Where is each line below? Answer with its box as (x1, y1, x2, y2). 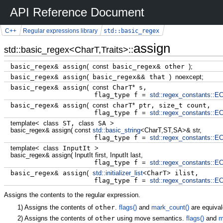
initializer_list (105, 169, 143, 177)
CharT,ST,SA (144, 126, 182, 134)
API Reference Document (10, 5, 144, 19)
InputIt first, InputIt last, (72, 151, 143, 159)
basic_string (105, 126, 140, 134)
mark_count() (151, 204, 190, 212)
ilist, (170, 169, 199, 177)
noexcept (175, 73, 202, 81)
